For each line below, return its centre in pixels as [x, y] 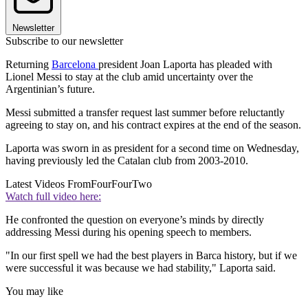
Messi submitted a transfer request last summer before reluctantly [145, 113]
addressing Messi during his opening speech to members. [129, 232]
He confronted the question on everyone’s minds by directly [135, 220]
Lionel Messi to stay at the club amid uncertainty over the [129, 77]
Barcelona [75, 65]
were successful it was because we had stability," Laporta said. [143, 268]
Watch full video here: [53, 197]
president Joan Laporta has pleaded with [185, 65]
